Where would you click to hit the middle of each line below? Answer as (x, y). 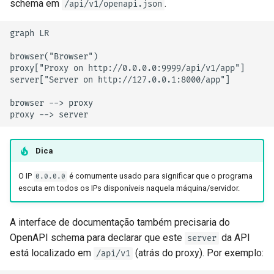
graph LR (29, 33)
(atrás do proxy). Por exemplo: (198, 253)
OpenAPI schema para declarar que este (97, 238)
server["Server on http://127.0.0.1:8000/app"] (120, 80)
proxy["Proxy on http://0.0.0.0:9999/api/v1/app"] (127, 68)
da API (235, 238)
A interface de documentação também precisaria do (120, 223)
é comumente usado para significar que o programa (160, 176)
